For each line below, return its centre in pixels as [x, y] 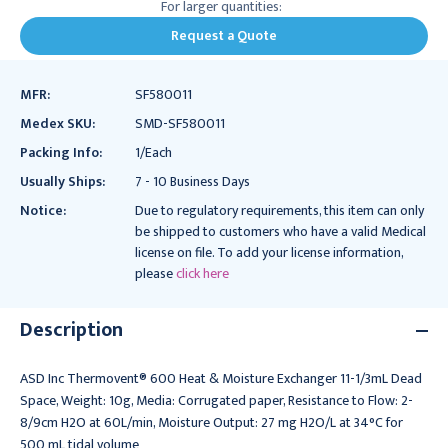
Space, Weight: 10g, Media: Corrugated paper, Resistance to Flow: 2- [216, 400]
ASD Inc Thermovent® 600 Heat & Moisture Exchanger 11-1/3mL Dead [221, 378]
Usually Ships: [62, 181]
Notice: [43, 210]
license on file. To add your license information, [268, 252]
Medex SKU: [57, 123]
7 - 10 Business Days [192, 181]
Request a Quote [224, 36]
